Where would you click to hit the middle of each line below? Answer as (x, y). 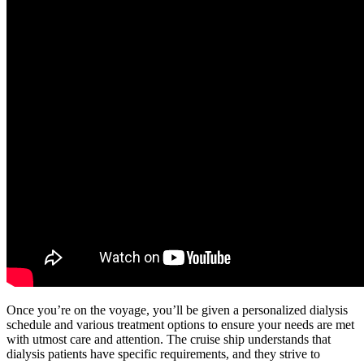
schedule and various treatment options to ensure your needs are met (180, 325)
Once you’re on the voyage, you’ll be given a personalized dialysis (177, 310)
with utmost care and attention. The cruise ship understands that (169, 340)
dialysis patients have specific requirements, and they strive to (163, 354)
